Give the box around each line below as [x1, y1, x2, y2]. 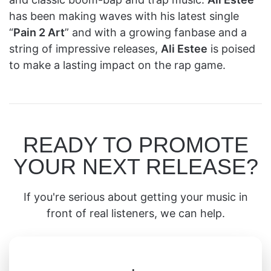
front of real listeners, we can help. [46, 206, 225, 220]
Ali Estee [161, 42, 207, 55]
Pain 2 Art [13, 25, 65, 39]
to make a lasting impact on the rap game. [9, 58, 226, 71]
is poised [207, 42, 255, 55]
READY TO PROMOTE [22, 132, 249, 157]
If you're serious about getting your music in [23, 190, 248, 203]
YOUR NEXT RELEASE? [13, 154, 258, 179]
